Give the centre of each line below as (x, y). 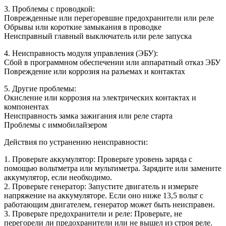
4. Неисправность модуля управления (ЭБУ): (81, 53)
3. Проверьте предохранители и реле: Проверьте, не (93, 214)
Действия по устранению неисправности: (76, 142)
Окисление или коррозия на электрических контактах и (100, 98)
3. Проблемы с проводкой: (49, 9)
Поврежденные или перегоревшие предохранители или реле (109, 18)
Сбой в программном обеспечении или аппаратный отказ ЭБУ (112, 63)
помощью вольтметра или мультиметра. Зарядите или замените (113, 168)
